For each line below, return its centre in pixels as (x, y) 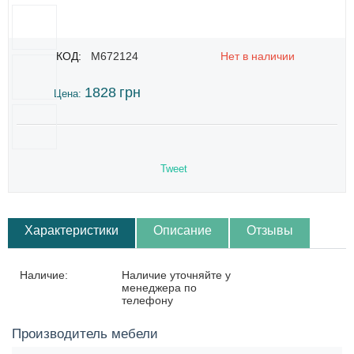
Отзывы (270, 231)
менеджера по (159, 288)
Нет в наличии (257, 56)
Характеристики (72, 231)
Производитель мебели (85, 334)
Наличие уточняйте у (176, 275)
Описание (183, 231)
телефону (147, 301)
